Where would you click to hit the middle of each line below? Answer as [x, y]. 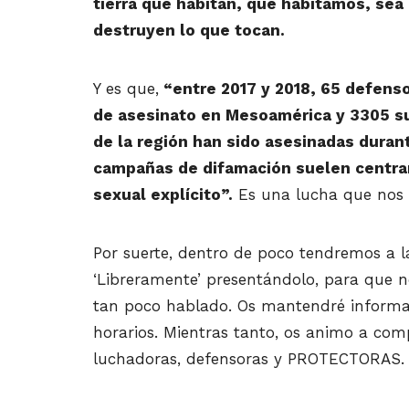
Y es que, [126, 89]
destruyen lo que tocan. [189, 31]
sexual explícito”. [163, 195]
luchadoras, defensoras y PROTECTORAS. [249, 359]
